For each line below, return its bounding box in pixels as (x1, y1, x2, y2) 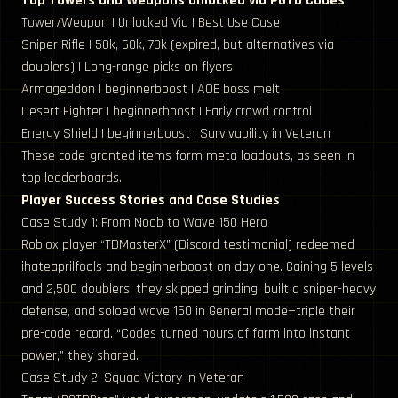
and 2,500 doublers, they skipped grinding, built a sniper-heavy (21, 280, 376, 299)
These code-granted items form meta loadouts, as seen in (21, 147, 354, 166)
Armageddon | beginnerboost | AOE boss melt (21, 80, 280, 99)
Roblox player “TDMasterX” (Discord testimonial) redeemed (21, 235, 354, 255)
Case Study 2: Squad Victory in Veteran (21, 369, 244, 388)
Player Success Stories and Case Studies (21, 191, 280, 211)
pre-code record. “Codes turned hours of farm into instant (21, 324, 350, 344)
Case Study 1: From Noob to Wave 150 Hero (21, 213, 267, 233)
